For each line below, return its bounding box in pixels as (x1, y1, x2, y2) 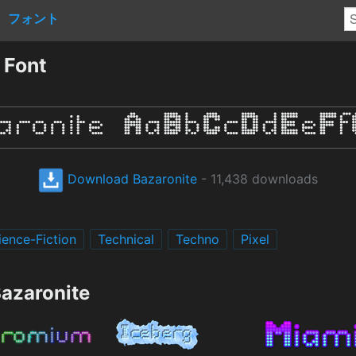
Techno (176, 230, 219, 247)
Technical (98, 230, 154, 247)
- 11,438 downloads (197, 170, 318, 187)
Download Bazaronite (64, 170, 197, 187)
